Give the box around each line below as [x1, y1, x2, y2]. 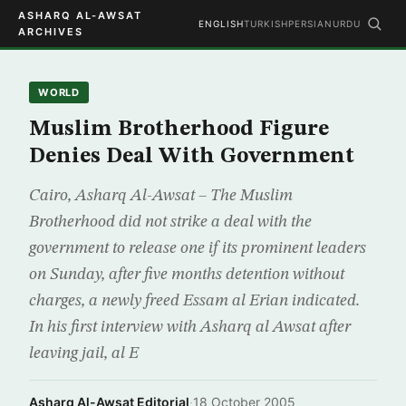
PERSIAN [288, 18, 333, 29]
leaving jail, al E [29, 345, 139, 362]
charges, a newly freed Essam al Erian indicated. [29, 293, 360, 309]
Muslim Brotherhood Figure [29, 119, 329, 140]
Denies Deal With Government [29, 146, 354, 168]
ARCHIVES [18, 25, 83, 38]
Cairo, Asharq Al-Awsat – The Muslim [29, 188, 293, 204]
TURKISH [244, 18, 288, 29]
